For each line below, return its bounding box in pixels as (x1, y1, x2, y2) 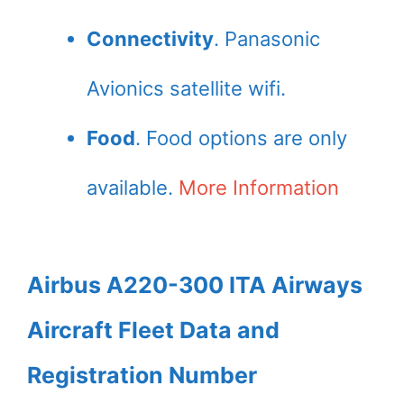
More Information (179, 176, 339, 199)
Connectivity (87, 27, 214, 50)
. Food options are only (135, 126, 347, 150)
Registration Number (27, 362, 257, 389)
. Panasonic (214, 27, 320, 50)
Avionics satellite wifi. (87, 77, 286, 100)
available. (87, 176, 179, 199)
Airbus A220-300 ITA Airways (27, 271, 363, 298)
